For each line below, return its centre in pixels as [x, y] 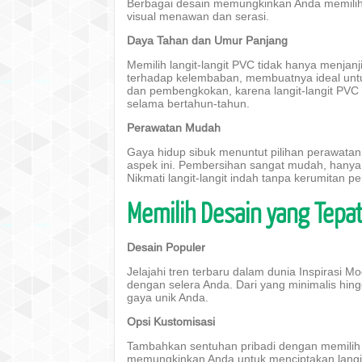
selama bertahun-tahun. [188, 103]
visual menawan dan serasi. [198, 16]
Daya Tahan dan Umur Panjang [207, 40]
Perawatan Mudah [174, 128]
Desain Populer [166, 247]
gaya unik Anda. [168, 297]
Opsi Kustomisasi [171, 322]
